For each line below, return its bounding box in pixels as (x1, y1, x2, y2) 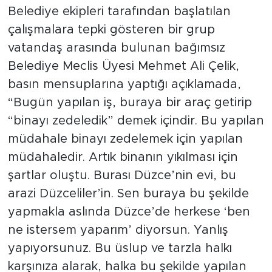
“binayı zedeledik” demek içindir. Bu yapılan (7, 114, 264, 127)
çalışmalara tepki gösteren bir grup (7, 23, 215, 36)
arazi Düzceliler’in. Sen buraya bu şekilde (7, 187, 249, 200)
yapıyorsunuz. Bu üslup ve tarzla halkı (7, 242, 232, 254)
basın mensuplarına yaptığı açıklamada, (7, 78, 241, 90)
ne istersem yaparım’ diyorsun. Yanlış (7, 223, 228, 236)
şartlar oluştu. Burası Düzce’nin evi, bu (7, 169, 236, 182)
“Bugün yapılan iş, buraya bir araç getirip (7, 96, 252, 109)
